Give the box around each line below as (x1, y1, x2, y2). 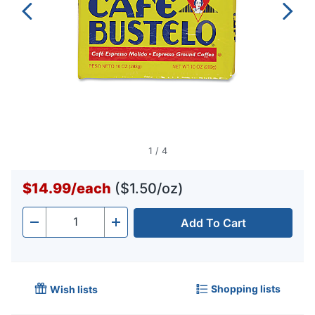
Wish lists (50, 283, 98, 296)
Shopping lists (211, 282, 281, 295)
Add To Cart (180, 216, 246, 231)
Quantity (46, 219, 91, 233)
